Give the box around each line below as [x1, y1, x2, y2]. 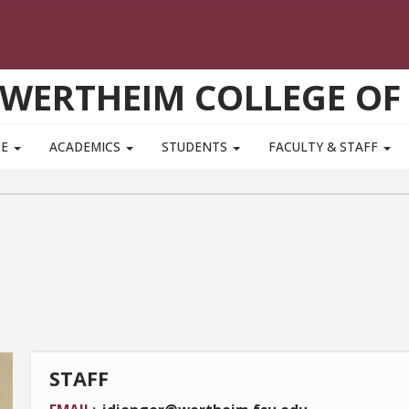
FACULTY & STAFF [268, 138, 383, 156]
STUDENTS [162, 138, 231, 156]
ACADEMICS [48, 138, 124, 156]
